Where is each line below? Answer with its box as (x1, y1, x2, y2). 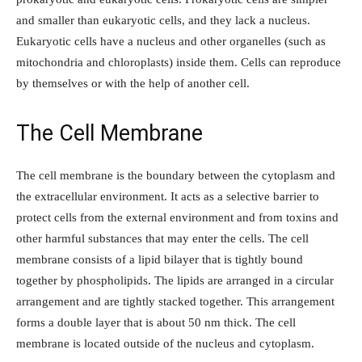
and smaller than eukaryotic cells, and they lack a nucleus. (16, 14, 310, 27)
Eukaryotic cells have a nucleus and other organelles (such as (16, 35, 326, 48)
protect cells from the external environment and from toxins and (16, 211, 339, 225)
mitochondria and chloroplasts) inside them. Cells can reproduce (16, 56, 341, 69)
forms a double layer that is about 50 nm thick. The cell (16, 316, 296, 330)
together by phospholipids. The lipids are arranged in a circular (16, 274, 334, 288)
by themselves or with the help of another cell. (16, 77, 250, 90)
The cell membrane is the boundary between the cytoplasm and (16, 169, 335, 183)
